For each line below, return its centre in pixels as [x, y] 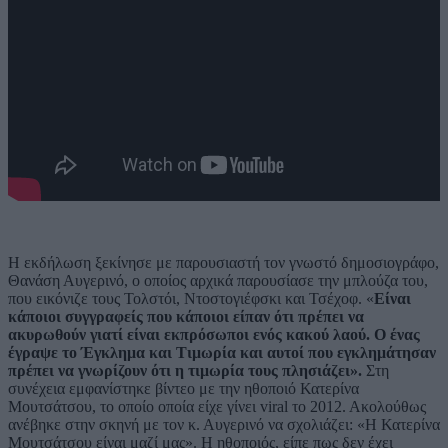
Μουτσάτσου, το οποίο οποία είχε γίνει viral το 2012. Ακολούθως [217, 407]
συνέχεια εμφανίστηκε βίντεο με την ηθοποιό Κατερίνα [183, 389]
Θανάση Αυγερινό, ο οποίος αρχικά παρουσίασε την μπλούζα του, [218, 281]
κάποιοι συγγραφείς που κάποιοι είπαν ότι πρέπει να [186, 317]
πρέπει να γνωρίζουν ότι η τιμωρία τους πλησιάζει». [185, 371]
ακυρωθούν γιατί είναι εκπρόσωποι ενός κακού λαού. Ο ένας [214, 335]
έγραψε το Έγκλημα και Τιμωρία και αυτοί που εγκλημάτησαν [222, 353]
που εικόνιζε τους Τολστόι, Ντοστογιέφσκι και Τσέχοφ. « [191, 299]
